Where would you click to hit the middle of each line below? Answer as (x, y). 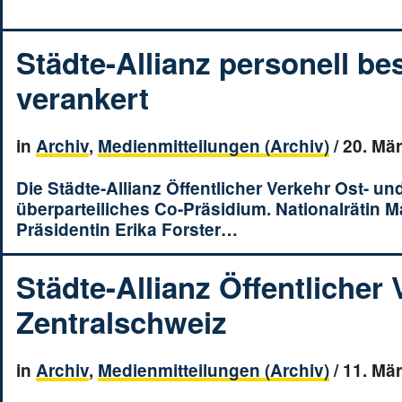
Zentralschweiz (122, 321)
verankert (83, 97)
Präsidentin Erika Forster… (127, 229)
